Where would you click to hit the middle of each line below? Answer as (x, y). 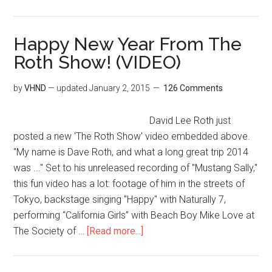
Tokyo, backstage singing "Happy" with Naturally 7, (120, 199)
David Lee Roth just (190, 120)
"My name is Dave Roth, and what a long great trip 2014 (131, 152)
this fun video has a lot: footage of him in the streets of (129, 183)
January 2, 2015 (120, 88)
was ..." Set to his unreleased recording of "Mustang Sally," (136, 168)
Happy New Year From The (128, 44)
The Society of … (50, 231)
